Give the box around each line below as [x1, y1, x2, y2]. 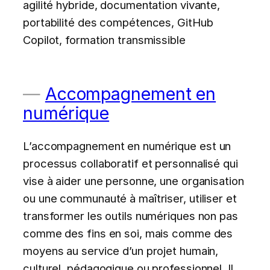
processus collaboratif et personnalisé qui [23, 156, 238, 170]
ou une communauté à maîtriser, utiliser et [23, 191, 237, 205]
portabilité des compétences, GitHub [23, 16, 213, 30]
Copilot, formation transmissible [23, 33, 186, 47]
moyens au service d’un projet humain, [23, 243, 219, 257]
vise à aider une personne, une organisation [23, 174, 244, 187]
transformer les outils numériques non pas [23, 209, 238, 222]
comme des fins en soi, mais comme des [23, 226, 233, 240]
